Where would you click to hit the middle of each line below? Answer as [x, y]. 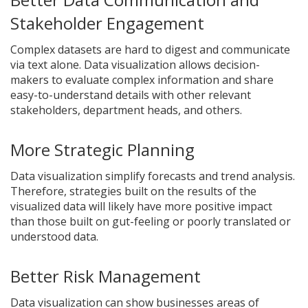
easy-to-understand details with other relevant [131, 95]
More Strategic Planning [102, 150]
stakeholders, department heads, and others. [126, 110]
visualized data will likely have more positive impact [141, 206]
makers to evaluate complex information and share [142, 80]
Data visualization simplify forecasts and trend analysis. [153, 176]
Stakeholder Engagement [107, 23]
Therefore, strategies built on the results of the [133, 191]
